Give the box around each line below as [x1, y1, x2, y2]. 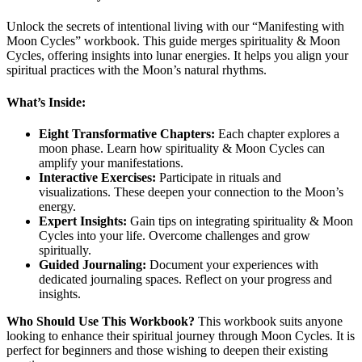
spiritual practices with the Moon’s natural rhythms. [6, 63, 267, 78]
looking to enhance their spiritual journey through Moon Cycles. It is [6, 328, 355, 343]
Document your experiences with [146, 257, 318, 271]
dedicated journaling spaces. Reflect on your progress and [39, 271, 332, 286]
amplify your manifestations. [39, 155, 183, 170]
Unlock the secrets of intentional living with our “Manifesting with [6, 19, 344, 34]
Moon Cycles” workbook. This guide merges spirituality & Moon [6, 34, 340, 48]
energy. [39, 199, 76, 213]
